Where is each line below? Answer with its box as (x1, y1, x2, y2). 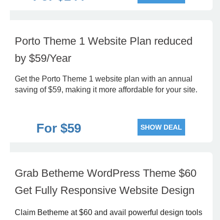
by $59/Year (15, 52, 71, 64)
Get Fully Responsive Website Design (15, 184, 194, 196)
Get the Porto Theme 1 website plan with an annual (15, 75, 192, 83)
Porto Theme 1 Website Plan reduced (15, 35, 192, 47)
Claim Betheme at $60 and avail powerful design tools (15, 208, 202, 217)
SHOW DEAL (140, 123, 182, 131)
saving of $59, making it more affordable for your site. (15, 85, 197, 94)
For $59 (36, 121, 81, 136)
